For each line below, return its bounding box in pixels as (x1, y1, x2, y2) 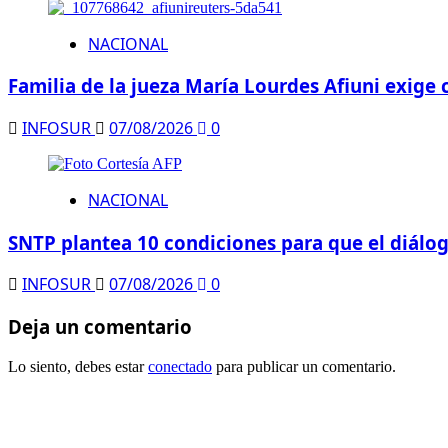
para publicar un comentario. (212, 357, 396, 375)
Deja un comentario (8, 314, 192, 340)
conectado (148, 357, 212, 375)
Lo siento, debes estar (8, 357, 148, 375)
